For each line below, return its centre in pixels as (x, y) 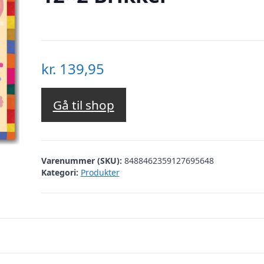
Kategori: (60, 172)
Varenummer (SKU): (82, 160)
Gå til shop (83, 105)
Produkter (100, 172)
